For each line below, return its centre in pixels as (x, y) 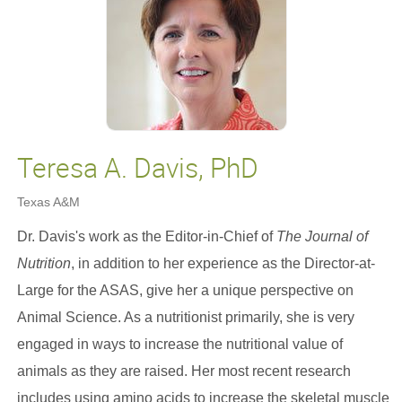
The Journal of (322, 236)
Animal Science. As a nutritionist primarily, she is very (185, 317)
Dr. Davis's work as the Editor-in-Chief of (146, 236)
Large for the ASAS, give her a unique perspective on (185, 290)
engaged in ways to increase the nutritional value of (179, 344)
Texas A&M (48, 202)
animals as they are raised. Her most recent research (184, 371)
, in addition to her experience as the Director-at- (223, 263)
